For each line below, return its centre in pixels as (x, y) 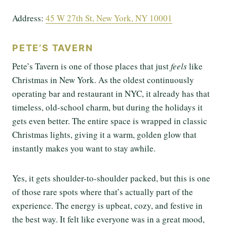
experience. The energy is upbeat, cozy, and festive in (107, 205)
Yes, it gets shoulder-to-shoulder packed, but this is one (111, 178)
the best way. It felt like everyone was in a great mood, (108, 219)
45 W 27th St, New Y (82, 18)
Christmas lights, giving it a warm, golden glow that (104, 134)
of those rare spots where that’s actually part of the (103, 192)
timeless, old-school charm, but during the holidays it (107, 107)
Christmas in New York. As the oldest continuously (103, 80)
